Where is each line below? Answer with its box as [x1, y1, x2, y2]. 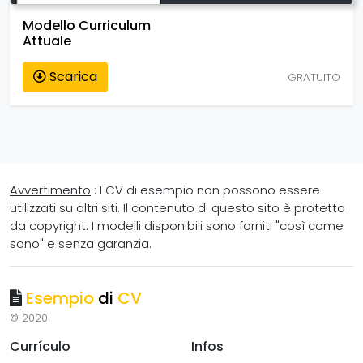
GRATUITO [288, 69, 340, 85]
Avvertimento [10, 181, 91, 199]
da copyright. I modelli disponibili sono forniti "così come [10, 217, 344, 235]
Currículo [10, 337, 70, 357]
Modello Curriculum [23, 16, 151, 36]
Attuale [23, 32, 71, 51]
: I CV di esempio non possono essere [91, 181, 320, 199]
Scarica [46, 67, 97, 87]
